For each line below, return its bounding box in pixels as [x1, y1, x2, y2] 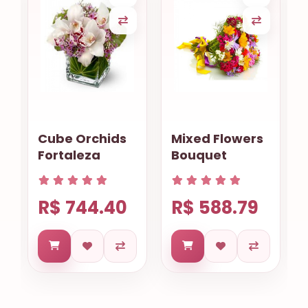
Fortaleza [38, 146, 100, 164]
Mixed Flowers [171, 130, 263, 148]
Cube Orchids [38, 130, 126, 148]
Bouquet [171, 146, 227, 164]
